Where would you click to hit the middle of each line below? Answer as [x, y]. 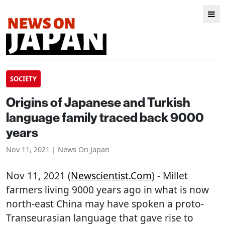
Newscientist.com [111, 176]
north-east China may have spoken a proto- [105, 204]
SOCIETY [23, 79]
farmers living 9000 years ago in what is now [107, 190]
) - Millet [170, 176]
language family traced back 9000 [105, 117]
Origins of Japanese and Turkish [98, 102]
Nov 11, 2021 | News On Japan [58, 149]
